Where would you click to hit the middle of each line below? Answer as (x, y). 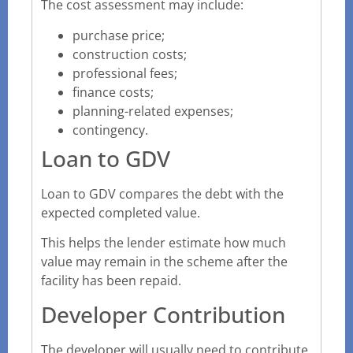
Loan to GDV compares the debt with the (162, 193)
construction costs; (130, 54)
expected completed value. (121, 212)
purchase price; (119, 35)
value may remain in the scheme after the (164, 262)
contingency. (110, 130)
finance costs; (113, 92)
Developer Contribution (163, 314)
